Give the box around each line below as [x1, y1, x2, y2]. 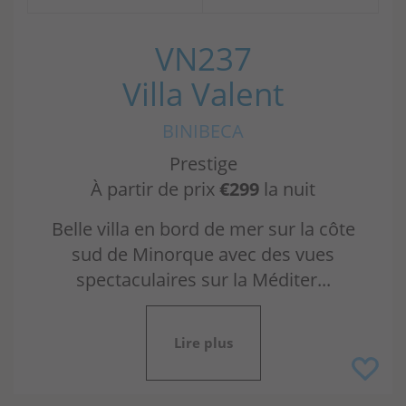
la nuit [259, 177, 315, 201]
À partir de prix [91, 177, 219, 201]
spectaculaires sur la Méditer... [75, 267, 331, 292]
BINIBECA [162, 119, 244, 143]
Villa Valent [122, 72, 284, 115]
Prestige [169, 151, 237, 176]
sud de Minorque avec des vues [72, 242, 334, 266]
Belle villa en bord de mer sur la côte [51, 217, 355, 241]
